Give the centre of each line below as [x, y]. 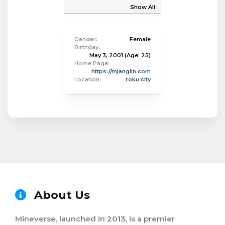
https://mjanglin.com [121, 71]
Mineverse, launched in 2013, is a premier [95, 219]
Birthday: [87, 47]
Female [140, 39]
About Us [61, 195]
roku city [138, 79]
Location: [88, 79]
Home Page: [92, 63]
